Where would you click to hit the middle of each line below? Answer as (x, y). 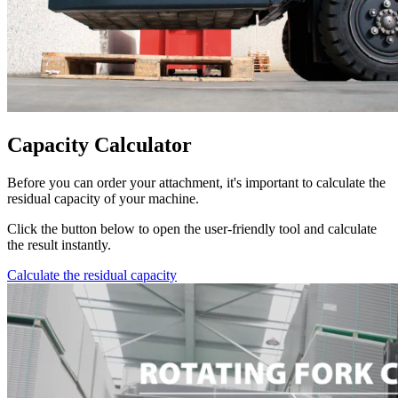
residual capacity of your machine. (103, 199)
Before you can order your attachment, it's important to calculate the (196, 183)
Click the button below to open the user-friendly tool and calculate (192, 229)
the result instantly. (59, 245)
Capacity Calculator (99, 145)
